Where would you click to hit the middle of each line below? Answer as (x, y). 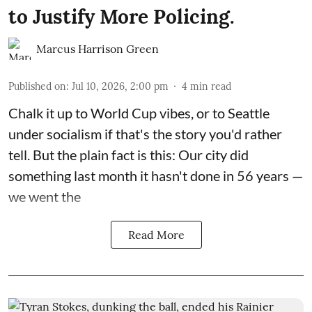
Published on (37, 87)
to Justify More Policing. (122, 17)
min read (211, 87)
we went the (45, 197)
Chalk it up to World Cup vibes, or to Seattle (139, 113)
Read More (156, 235)
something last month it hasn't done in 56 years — (156, 176)
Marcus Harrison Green (97, 49)
